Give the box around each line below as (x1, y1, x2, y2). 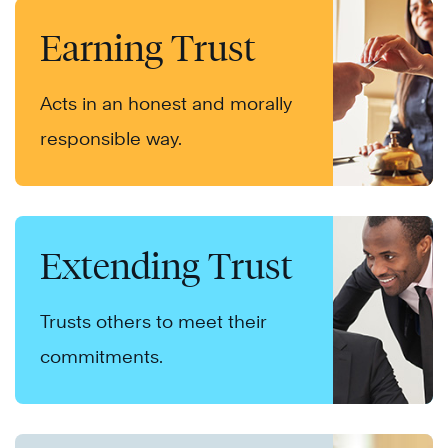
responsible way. (40, 128, 182, 150)
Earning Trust (40, 26, 256, 71)
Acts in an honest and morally (40, 93, 292, 115)
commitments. (40, 346, 163, 368)
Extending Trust (40, 244, 293, 289)
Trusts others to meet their (40, 311, 267, 333)
